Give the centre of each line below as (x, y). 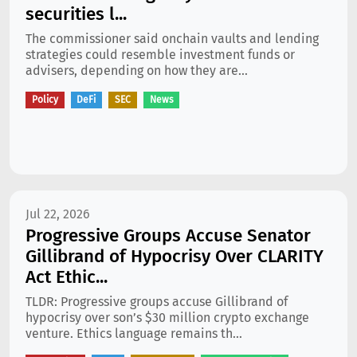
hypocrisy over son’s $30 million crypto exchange (167, 318)
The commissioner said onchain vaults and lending (172, 39)
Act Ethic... (67, 277)
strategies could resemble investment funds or (160, 55)
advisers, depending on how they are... (137, 71)
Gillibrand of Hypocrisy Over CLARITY (175, 257)
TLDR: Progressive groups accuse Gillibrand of (157, 302)
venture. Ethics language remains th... (134, 334)
